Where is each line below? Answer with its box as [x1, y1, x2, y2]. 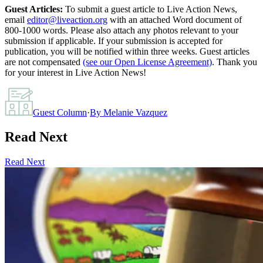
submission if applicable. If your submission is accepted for [5, 35, 222, 46]
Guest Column [33, 107, 87, 117]
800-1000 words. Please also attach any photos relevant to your [5, 25, 238, 35]
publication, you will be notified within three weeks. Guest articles [5, 46, 249, 56]
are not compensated [5, 56, 80, 67]
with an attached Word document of [110, 14, 242, 25]
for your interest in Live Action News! [5, 67, 146, 77]
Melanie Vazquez [103, 107, 167, 117]
